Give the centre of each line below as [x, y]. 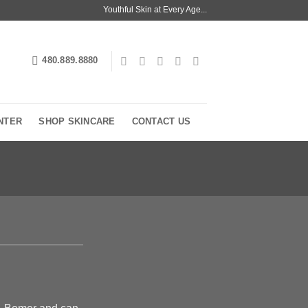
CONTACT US [161, 121]
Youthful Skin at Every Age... [155, 9]
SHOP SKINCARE [77, 121]
